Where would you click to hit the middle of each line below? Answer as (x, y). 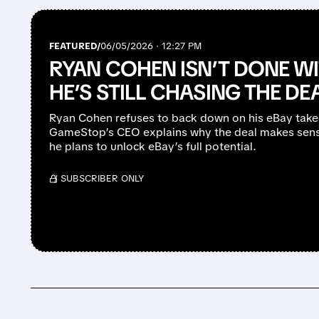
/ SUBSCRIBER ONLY (99, 179)
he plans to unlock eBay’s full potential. (153, 147)
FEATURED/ (75, 46)
